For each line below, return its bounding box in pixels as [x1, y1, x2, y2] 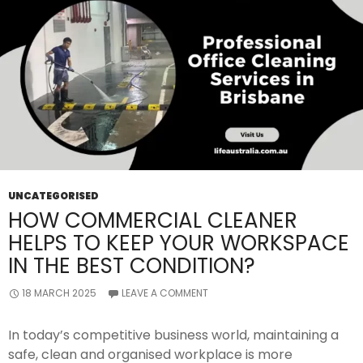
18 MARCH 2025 [22, 286, 96, 300]
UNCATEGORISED [8, 189, 99, 203]
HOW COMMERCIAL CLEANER [8, 206, 297, 235]
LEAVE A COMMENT [122, 286, 208, 300]
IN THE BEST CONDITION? [8, 251, 255, 280]
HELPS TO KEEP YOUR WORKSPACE [8, 228, 349, 258]
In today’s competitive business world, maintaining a [8, 326, 339, 344]
